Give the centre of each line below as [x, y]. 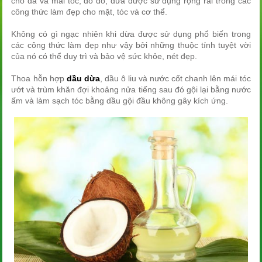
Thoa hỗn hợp [39, 78]
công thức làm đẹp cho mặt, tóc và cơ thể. [89, 12]
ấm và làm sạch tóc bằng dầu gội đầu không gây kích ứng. [120, 101]
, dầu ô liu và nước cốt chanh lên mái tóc [175, 78]
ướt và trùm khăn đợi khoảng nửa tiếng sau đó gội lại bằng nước [131, 89]
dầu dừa [83, 78]
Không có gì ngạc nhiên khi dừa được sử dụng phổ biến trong [131, 34]
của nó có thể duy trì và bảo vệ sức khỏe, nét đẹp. [104, 56]
